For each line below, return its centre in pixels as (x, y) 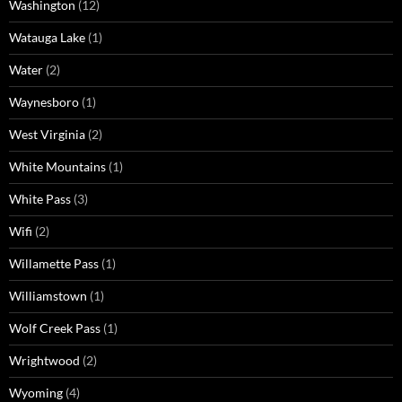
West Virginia (47, 135)
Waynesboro (44, 102)
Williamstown (48, 296)
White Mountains (57, 167)
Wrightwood (44, 361)
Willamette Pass (54, 264)
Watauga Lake (47, 38)
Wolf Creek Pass (55, 328)
